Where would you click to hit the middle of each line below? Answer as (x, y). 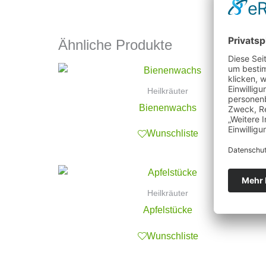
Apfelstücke (168, 210)
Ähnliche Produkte (115, 45)
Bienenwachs (168, 107)
